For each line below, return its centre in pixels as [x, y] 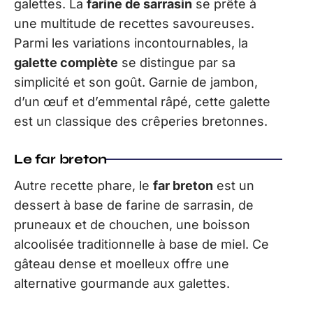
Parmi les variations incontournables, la [131, 43]
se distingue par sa [177, 63]
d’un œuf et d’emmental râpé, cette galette [142, 102]
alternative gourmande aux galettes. [122, 284]
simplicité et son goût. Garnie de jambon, [136, 82]
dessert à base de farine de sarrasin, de [134, 205]
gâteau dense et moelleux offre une [122, 264]
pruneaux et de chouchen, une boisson [132, 225]
